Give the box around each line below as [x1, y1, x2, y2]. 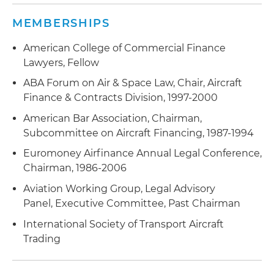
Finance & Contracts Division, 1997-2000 [23, 92, 218, 104]
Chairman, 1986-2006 [23, 162, 127, 174]
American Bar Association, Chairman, [23, 112, 202, 124]
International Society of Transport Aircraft [23, 218, 224, 230]
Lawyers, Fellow [23, 56, 99, 68]
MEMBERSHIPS [12, 16, 110, 30]
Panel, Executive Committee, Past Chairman [23, 197, 243, 209]
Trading [23, 232, 61, 245]
